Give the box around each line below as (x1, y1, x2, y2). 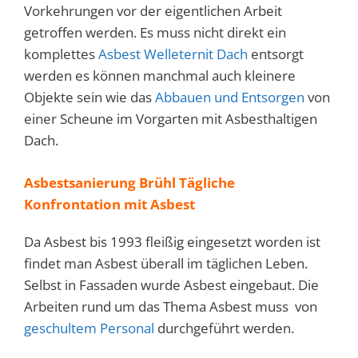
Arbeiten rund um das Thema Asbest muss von (24, 296, 317, 316)
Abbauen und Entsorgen (155, 88, 304, 107)
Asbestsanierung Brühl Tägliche (24, 173, 235, 192)
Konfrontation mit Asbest (24, 194, 195, 213)
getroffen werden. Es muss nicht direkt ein (24, 23, 286, 42)
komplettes (24, 45, 98, 64)
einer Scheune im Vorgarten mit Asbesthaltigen (24, 109, 317, 129)
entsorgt (248, 45, 304, 64)
